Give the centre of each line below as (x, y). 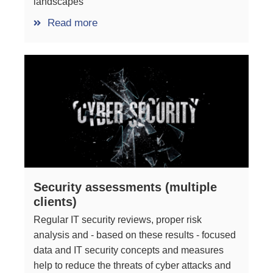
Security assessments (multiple (125, 187)
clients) (55, 202)
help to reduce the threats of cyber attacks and (132, 266)
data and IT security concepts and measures (129, 250)
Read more (72, 23)
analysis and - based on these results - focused (135, 235)
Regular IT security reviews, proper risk (118, 220)
